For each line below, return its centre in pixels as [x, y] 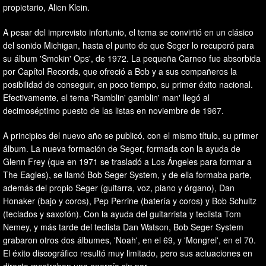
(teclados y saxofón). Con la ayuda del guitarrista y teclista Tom [122, 213]
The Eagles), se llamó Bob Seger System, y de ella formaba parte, [127, 174]
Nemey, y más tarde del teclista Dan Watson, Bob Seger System [123, 227]
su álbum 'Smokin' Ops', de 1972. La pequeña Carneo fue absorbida [132, 58]
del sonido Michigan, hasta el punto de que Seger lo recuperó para [129, 45]
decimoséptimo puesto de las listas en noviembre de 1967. [113, 110]
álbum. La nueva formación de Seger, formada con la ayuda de [122, 148]
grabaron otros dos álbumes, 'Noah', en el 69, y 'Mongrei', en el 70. [129, 240]
